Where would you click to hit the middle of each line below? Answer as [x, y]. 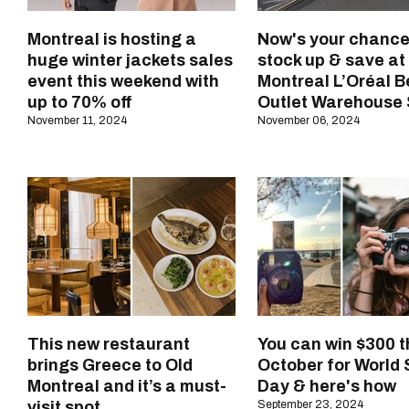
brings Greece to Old [110, 366]
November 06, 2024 [309, 121]
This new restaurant [109, 345]
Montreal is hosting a [112, 40]
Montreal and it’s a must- [127, 387]
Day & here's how [327, 387]
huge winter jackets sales [130, 61]
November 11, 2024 [77, 121]
